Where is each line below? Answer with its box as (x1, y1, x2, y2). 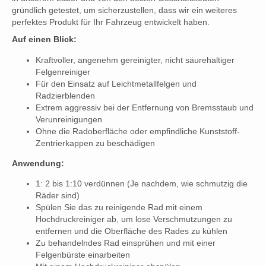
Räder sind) (36, 191, 80, 201)
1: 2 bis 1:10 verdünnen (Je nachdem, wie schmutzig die (36, 179, 248, 189)
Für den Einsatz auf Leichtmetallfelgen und (36, 78, 197, 88)
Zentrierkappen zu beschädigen (36, 138, 155, 148)
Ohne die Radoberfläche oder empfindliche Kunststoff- (36, 126, 240, 136)
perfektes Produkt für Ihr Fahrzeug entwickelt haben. (12, 17, 210, 27)
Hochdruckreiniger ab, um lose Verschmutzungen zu (36, 214, 232, 224)
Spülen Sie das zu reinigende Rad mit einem (36, 202, 202, 213)
